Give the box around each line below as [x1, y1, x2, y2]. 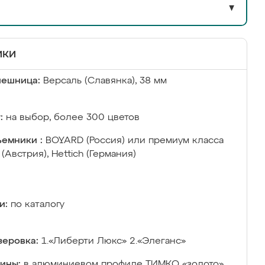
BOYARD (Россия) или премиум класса [46, 136, 224, 146]
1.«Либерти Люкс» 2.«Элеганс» [41, 237, 186, 246]
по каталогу [11, 200, 64, 209]
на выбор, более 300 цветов [6, 113, 140, 122]
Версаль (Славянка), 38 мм [43, 76, 167, 86]
